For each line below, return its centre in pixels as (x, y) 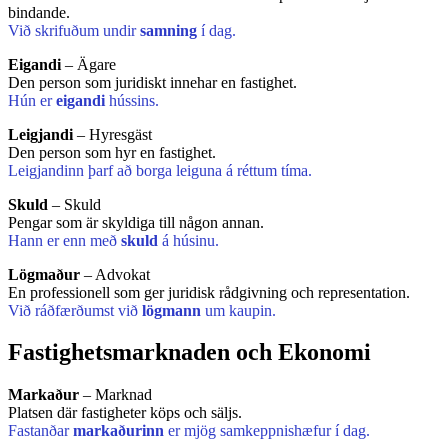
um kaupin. (238, 310)
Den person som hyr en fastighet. (112, 152)
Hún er (32, 100)
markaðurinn (118, 431)
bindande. (39, 12)
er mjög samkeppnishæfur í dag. (267, 431)
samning (168, 30)
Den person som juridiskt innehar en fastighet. (152, 82)
